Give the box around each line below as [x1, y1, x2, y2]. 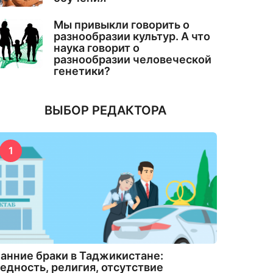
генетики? [54, 64, 111, 77]
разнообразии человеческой [54, 52, 212, 66]
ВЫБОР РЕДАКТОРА [44, 102, 166, 118]
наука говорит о [54, 41, 140, 54]
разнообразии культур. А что [54, 29, 211, 43]
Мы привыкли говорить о [54, 18, 190, 31]
